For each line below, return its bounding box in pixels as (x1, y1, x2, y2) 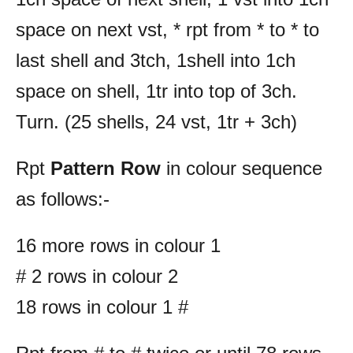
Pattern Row (50, 157, 161, 179)
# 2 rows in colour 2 (16, 265, 178, 287)
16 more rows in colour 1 (16, 234, 221, 256)
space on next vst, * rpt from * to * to (16, 18, 319, 40)
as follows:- (16, 188, 110, 210)
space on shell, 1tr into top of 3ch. (16, 80, 297, 102)
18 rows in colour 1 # (16, 295, 188, 318)
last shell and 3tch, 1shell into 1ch (16, 49, 295, 71)
